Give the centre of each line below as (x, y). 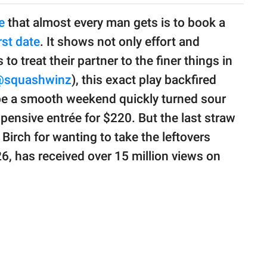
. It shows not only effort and (120, 42)
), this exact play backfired (144, 80)
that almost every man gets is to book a (115, 23)
